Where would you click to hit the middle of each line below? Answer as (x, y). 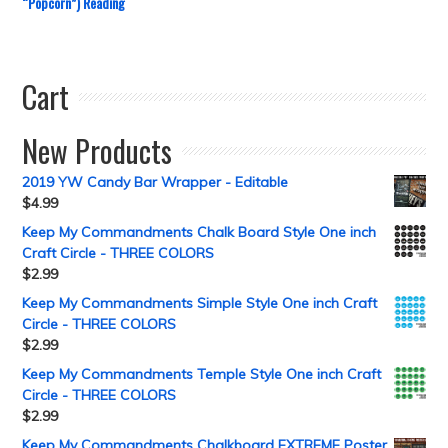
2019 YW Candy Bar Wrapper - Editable (155, 182)
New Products (97, 150)
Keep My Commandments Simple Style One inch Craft (200, 303)
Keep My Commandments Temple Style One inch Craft (202, 374)
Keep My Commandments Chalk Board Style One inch (199, 232)
